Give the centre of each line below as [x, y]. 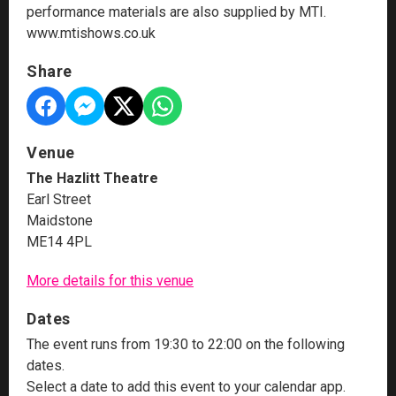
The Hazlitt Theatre [92, 178]
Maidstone [60, 220]
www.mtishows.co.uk [91, 33]
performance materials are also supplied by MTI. [176, 11]
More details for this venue [110, 280]
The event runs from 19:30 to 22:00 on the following [186, 344]
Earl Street [59, 199]
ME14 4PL [59, 241]
